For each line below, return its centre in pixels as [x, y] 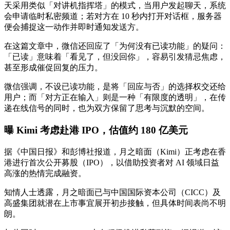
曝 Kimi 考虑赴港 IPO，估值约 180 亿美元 [96, 130]
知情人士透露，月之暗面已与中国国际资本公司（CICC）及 [112, 192]
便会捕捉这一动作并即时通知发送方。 [74, 27]
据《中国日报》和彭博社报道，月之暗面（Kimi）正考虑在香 [115, 151]
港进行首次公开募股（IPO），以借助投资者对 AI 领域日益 [112, 162]
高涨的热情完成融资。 [45, 173]
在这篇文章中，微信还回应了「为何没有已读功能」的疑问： [115, 46]
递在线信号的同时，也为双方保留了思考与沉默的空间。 [107, 108]
